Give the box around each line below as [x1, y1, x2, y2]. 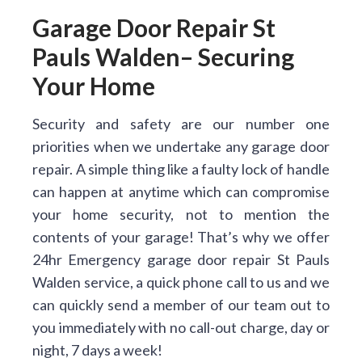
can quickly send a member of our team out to [32, 296, 330, 314]
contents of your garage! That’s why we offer [32, 228, 330, 246]
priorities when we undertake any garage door [32, 137, 330, 155]
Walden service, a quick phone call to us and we [32, 273, 330, 291]
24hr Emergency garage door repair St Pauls [32, 250, 330, 268]
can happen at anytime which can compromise [32, 183, 330, 200]
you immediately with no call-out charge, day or [32, 318, 330, 336]
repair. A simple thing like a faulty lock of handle [32, 160, 330, 178]
